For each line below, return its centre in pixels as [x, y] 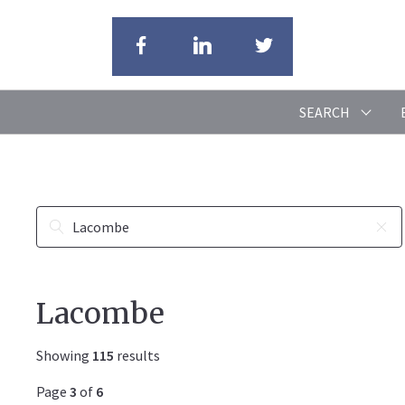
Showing [64, 355]
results [137, 355]
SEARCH [325, 112]
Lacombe [100, 314]
